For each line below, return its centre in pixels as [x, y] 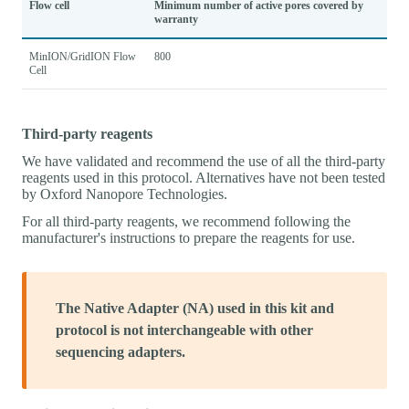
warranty [176, 19]
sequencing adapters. [121, 351]
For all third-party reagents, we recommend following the [186, 221]
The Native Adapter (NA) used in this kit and [195, 308]
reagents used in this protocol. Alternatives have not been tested [204, 177]
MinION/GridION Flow [83, 56]
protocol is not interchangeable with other [184, 330]
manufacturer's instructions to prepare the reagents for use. [189, 237]
